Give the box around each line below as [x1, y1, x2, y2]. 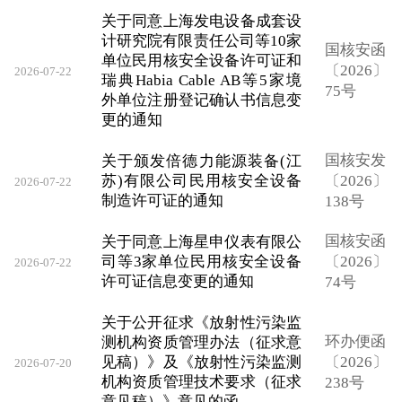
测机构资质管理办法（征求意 [100, 333, 302, 351]
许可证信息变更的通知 [100, 272, 254, 290]
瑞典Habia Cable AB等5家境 [100, 71, 302, 89]
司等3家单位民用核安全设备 [100, 252, 302, 270]
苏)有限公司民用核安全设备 [100, 171, 302, 189]
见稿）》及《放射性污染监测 [100, 353, 302, 371]
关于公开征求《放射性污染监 [100, 313, 302, 331]
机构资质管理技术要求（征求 [100, 372, 302, 390]
